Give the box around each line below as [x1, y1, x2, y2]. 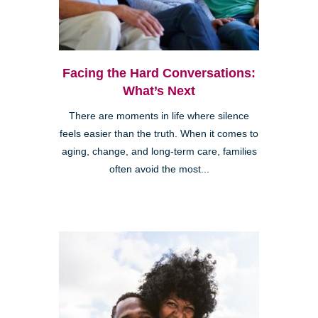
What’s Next [123, 84, 195, 99]
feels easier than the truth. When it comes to [60, 128, 258, 140]
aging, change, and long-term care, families [61, 146, 257, 158]
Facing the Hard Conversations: [62, 66, 256, 81]
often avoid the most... [109, 164, 209, 175]
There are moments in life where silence [69, 111, 249, 122]
